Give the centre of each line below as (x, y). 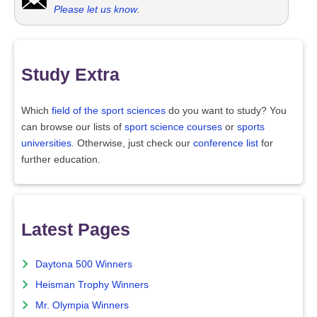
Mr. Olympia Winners (82, 305)
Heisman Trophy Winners (92, 284)
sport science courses (173, 127)
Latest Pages (76, 230)
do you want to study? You (226, 110)
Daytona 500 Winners (84, 264)
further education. (61, 159)
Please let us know (96, 10)
